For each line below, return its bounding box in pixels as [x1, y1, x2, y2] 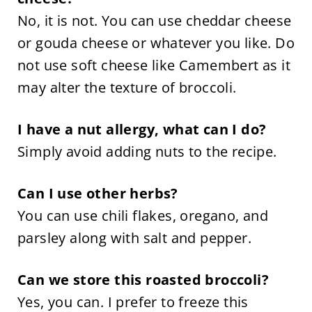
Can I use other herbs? [17, 183, 178, 203]
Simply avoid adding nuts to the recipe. [17, 141, 277, 161]
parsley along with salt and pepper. [17, 228, 251, 247]
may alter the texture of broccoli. [17, 77, 237, 97]
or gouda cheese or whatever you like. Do [17, 33, 295, 52]
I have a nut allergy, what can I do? [17, 119, 267, 139]
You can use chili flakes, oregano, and [17, 205, 269, 225]
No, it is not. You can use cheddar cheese [17, 10, 292, 30]
